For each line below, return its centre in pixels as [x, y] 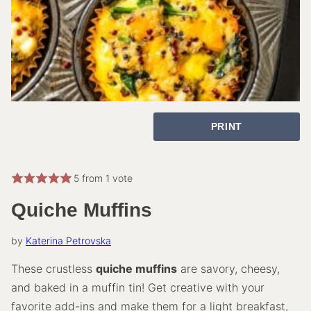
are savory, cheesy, [228, 268]
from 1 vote [106, 178]
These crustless [53, 268]
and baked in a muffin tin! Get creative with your [138, 287]
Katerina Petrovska [68, 240]
